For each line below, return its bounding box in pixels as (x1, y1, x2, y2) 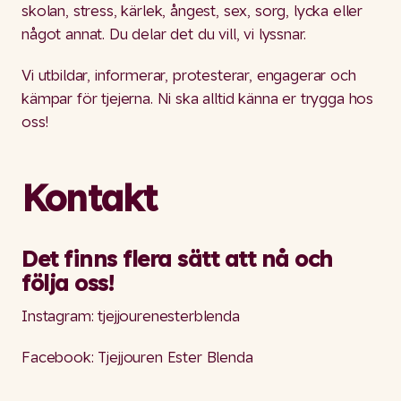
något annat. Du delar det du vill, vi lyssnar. (21, 23, 311, 43)
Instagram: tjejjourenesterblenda (21, 305, 244, 325)
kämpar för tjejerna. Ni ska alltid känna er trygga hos (21, 89, 374, 108)
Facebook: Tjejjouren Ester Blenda (21, 347, 253, 367)
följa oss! (21, 269, 115, 297)
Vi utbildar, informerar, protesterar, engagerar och (21, 65, 356, 85)
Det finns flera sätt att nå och (21, 245, 333, 273)
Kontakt (21, 175, 158, 220)
